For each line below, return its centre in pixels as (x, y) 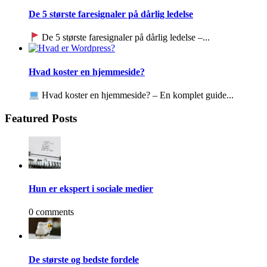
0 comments (51, 212)
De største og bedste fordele (84, 259)
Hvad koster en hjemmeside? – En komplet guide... (137, 95)
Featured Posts (41, 119)
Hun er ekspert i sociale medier (91, 189)
